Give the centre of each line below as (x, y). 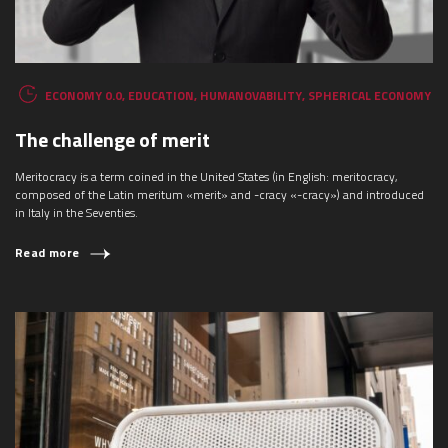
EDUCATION (161, 95)
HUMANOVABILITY (251, 95)
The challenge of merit (112, 140)
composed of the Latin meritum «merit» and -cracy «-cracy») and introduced (219, 195)
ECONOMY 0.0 (83, 95)
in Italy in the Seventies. (76, 213)
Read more (47, 253)
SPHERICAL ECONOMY (369, 95)
